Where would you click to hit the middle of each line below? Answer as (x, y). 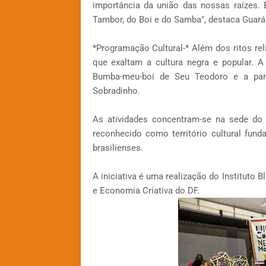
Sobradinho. (116, 91)
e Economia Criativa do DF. (146, 191)
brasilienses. (118, 148)
